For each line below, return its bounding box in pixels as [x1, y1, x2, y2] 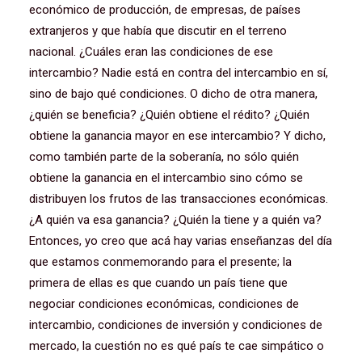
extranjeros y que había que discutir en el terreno [29, 23, 287, 38]
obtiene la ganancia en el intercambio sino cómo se [29, 170, 303, 185]
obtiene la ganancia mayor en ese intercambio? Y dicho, [29, 128, 326, 143]
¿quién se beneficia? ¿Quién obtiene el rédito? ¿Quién [29, 107, 309, 122]
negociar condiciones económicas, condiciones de [29, 297, 299, 311]
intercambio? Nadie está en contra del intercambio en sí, [29, 65, 328, 80]
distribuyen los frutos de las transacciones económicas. [29, 192, 328, 206]
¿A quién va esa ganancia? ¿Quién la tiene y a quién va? [29, 213, 322, 227]
